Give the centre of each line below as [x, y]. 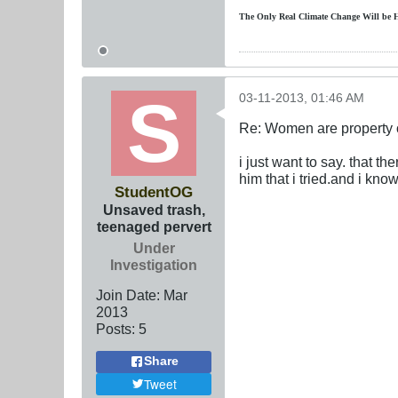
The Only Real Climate [283, 16]
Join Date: [128, 295]
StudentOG [154, 191]
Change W [350, 16]
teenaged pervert [154, 226]
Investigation [154, 264]
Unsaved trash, [154, 209]
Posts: [115, 328]
